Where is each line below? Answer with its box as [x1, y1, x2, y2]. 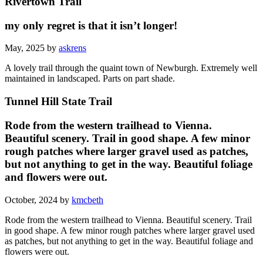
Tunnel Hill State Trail [5, 95, 112, 108]
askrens [59, 43, 86, 53]
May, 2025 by [5, 43, 59, 53]
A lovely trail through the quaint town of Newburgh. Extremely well [5, 63, 257, 73]
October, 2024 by [5, 194, 72, 205]
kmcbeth [72, 194, 103, 205]
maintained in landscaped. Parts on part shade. [5, 73, 175, 84]
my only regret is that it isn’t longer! [5, 19, 177, 32]
